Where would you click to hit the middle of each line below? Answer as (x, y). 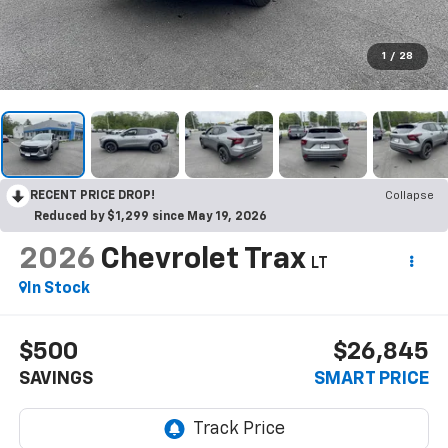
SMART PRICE (372, 378)
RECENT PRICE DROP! (92, 196)
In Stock (58, 289)
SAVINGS (55, 378)
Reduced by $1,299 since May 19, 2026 (150, 217)
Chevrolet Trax (202, 260)
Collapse (409, 196)
